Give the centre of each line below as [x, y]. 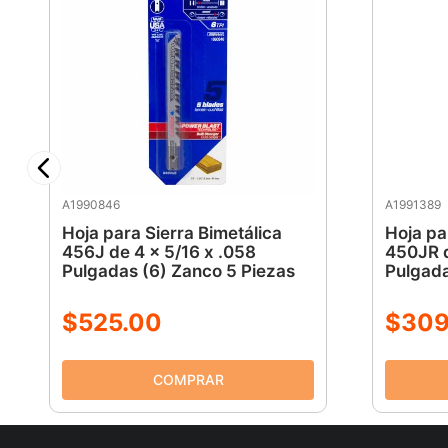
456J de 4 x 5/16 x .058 [159, 252]
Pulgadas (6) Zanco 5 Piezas [179, 271]
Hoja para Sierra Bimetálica [172, 233]
